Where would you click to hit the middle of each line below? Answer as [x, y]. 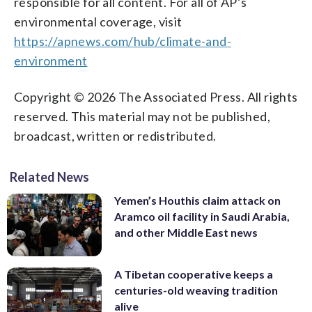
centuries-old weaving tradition [196, 290]
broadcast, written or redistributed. [115, 135]
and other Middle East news [186, 232]
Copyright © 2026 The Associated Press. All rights [156, 96]
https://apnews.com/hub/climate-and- [123, 41]
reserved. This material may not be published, [142, 116]
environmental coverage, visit [98, 21]
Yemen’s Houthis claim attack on [197, 200]
